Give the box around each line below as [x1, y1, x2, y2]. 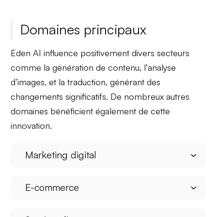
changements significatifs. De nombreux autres [11, 91, 190, 102]
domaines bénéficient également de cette [11, 105, 170, 116]
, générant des [106, 76, 161, 87]
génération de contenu [52, 62, 140, 73]
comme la [11, 62, 53, 73]
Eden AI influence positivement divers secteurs [11, 47, 190, 58]
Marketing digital [25, 149, 97, 161]
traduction [67, 76, 106, 87]
